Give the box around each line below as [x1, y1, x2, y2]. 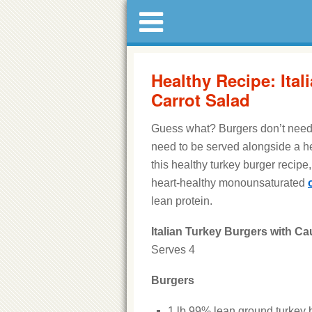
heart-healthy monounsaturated [151, 177, 308, 189]
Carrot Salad [151, 88, 250, 111]
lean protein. [151, 195, 212, 207]
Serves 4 [151, 244, 195, 256]
